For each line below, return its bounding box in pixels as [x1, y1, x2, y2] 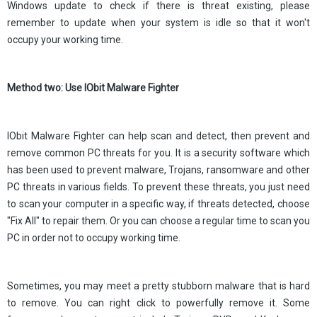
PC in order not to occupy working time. [7, 232, 180, 243]
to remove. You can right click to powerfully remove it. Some [7, 297, 310, 309]
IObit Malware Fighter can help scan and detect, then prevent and [7, 130, 310, 142]
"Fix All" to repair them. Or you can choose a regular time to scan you [7, 215, 310, 226]
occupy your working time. [7, 34, 123, 45]
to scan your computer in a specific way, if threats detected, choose [7, 198, 310, 209]
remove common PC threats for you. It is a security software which [7, 147, 310, 158]
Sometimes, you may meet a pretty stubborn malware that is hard [7, 280, 310, 292]
